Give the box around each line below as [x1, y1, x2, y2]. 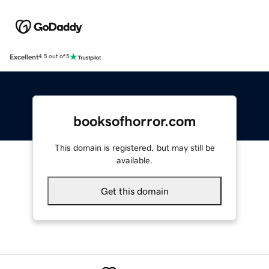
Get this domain [100, 186, 169, 196]
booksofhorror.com [73, 113, 196, 128]
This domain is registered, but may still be [54, 143, 215, 152]
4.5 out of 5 [38, 53, 70, 60]
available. [116, 156, 153, 165]
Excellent [10, 53, 38, 61]
